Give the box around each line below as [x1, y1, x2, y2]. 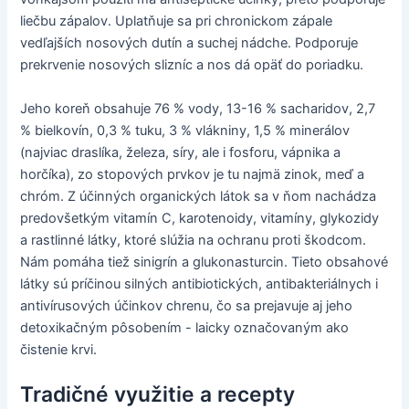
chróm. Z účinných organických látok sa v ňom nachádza [20, 187, 377, 204]
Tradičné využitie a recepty [20, 381, 296, 407]
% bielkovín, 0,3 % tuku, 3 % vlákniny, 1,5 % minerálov [20, 121, 351, 139]
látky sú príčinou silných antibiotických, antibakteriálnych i [20, 275, 379, 292]
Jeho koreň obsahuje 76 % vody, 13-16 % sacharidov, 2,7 [20, 100, 376, 117]
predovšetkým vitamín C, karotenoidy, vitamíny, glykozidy [20, 209, 380, 226]
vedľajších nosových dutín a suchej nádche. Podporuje [20, 35, 359, 52]
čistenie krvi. [20, 341, 98, 358]
